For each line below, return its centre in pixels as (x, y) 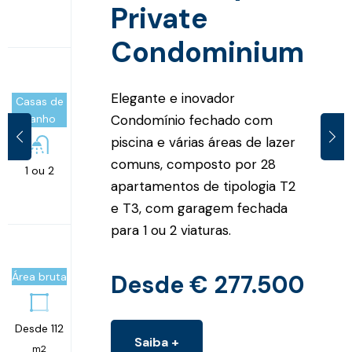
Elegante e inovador (173, 99)
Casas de (39, 102)
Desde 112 (39, 329)
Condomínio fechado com (192, 121)
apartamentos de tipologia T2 (203, 187)
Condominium (207, 53)
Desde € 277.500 (208, 285)
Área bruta (39, 277)
